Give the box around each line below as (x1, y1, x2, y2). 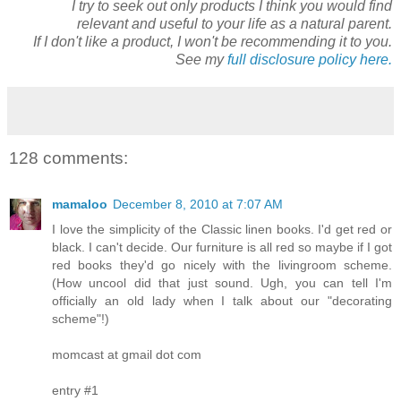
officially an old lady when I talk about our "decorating (52, 293, 392, 308)
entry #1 (52, 382, 98, 397)
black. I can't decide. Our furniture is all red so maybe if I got (52, 239, 392, 254)
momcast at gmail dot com (52, 346, 201, 362)
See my (175, 52, 227, 68)
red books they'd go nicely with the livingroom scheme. (52, 257, 392, 272)
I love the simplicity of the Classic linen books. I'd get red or (52, 221, 392, 236)
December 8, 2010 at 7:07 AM (113, 196, 283, 211)
